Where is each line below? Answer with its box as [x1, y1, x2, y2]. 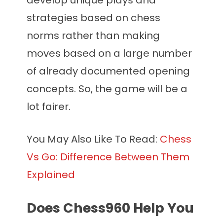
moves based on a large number [27, 46, 192, 61]
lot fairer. [27, 100, 71, 114]
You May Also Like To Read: [27, 132, 160, 147]
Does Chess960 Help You [27, 199, 194, 218]
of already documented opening [27, 64, 190, 78]
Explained [27, 168, 75, 182]
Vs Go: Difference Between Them [27, 150, 189, 164]
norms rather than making [27, 29, 160, 43]
